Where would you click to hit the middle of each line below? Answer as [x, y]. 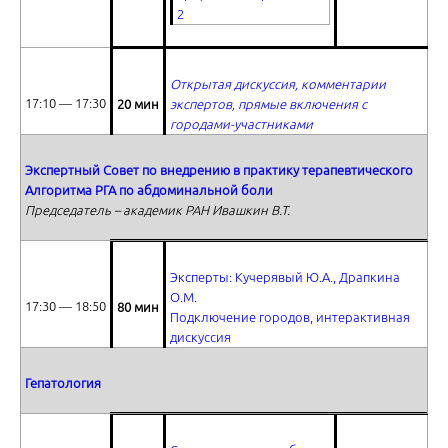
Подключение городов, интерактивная [290, 317]
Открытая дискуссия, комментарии [278, 84]
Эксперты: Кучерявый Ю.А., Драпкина [285, 277]
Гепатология [63, 383]
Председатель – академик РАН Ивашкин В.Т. [157, 210]
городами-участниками [241, 124]
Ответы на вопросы [94, 19]
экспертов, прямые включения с [268, 104]
